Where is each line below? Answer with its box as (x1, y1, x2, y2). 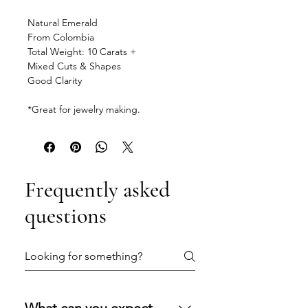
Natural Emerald (27, 16, 98, 30)
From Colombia (27, 31, 94, 44)
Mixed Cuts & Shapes (27, 60, 121, 73)
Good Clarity (27, 74, 82, 87)
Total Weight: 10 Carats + (27, 45, 136, 58)
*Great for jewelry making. (27, 103, 140, 116)
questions (25, 202, 107, 230)
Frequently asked (25, 176, 170, 203)
